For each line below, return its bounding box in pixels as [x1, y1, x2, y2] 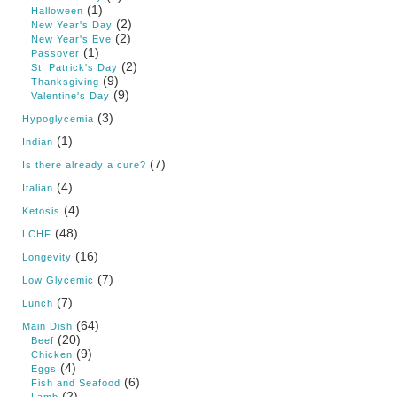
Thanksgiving [31, 76, 99, 88]
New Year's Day [31, 19, 113, 31]
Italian [22, 183, 53, 194]
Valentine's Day [31, 90, 110, 102]
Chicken [31, 349, 73, 361]
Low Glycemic [22, 275, 94, 286]
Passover [31, 48, 80, 59]
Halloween [31, 5, 83, 17]
